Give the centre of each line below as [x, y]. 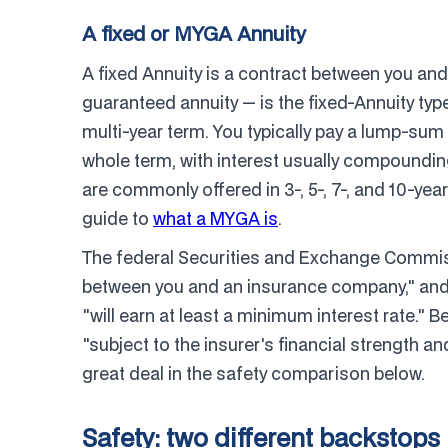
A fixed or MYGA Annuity [194, 33]
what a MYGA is [215, 218]
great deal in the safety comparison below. [253, 373]
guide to [117, 218]
